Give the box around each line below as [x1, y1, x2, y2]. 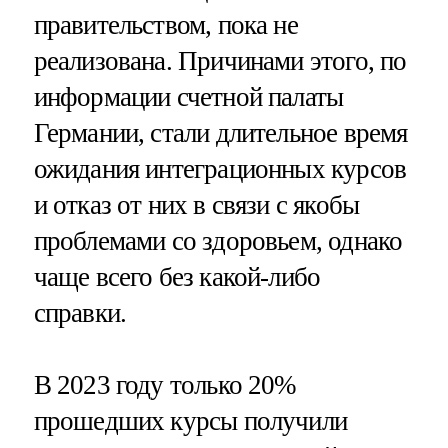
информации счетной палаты [33, 82, 344, 113]
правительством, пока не [33, 10, 298, 41]
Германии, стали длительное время [33, 118, 408, 149]
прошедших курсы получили [33, 405, 348, 436]
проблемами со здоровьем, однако [33, 226, 403, 257]
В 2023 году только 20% [33, 369, 296, 400]
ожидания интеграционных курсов [33, 154, 407, 185]
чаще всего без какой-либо [33, 262, 321, 293]
